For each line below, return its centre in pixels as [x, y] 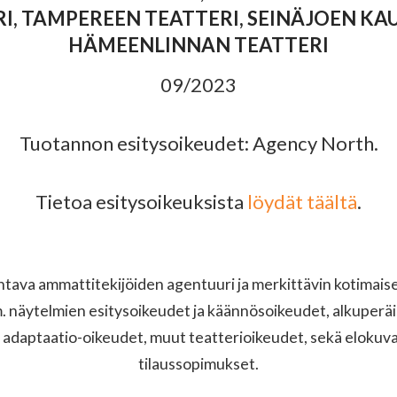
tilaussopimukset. [198, 364]
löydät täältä [302, 202]
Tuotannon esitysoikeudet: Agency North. [198, 144]
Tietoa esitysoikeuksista [141, 202]
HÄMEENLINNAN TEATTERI [198, 45]
